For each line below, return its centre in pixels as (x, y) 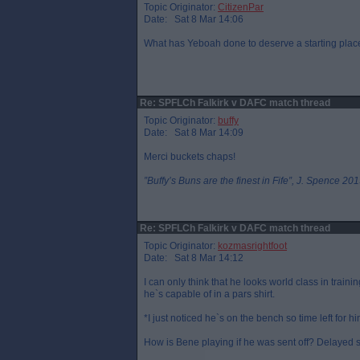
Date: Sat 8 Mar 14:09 (194, 133)
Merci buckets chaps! (190, 157)
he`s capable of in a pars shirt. (209, 294)
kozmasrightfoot (252, 246)
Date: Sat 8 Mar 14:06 (194, 19)
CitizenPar (241, 7)
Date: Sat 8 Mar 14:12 (194, 258)
